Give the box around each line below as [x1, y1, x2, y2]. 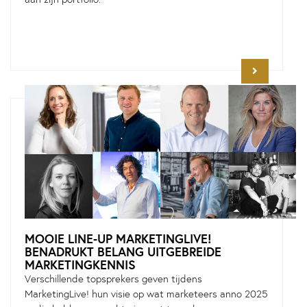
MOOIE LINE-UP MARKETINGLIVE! [25, 231, 212, 247]
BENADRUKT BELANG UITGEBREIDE [25, 244, 221, 260]
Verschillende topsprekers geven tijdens [25, 273, 202, 285]
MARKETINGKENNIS [25, 257, 136, 273]
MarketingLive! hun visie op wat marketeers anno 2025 [25, 288, 268, 300]
